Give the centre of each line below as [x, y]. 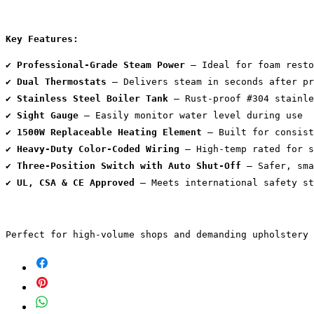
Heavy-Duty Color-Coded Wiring [98, 149]
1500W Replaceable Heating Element [109, 132]
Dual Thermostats [62, 81]
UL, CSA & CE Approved [76, 182]
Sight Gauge [48, 115]
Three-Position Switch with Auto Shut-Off [129, 165]
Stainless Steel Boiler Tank [93, 98]
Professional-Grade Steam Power [101, 64]
